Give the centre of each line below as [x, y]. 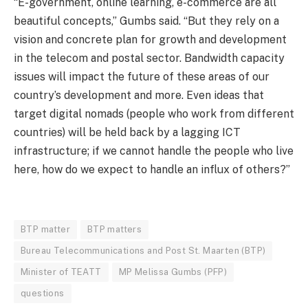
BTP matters [114, 229]
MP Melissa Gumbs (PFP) [173, 272]
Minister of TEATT [61, 272]
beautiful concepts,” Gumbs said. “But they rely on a [146, 21]
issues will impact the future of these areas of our [142, 77]
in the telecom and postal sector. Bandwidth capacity [149, 58]
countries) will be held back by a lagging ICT [127, 133]
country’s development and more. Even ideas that [139, 96]
